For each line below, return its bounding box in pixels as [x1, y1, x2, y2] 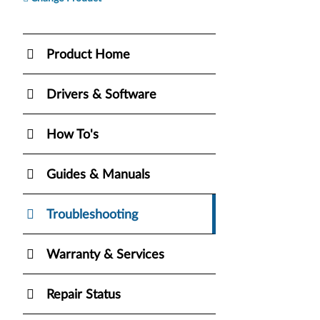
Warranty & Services [46, 248, 164, 261]
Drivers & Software [46, 88, 156, 101]
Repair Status [46, 288, 121, 301]
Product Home [46, 48, 130, 61]
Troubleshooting [46, 208, 138, 221]
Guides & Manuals [46, 168, 150, 181]
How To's [46, 128, 99, 141]
